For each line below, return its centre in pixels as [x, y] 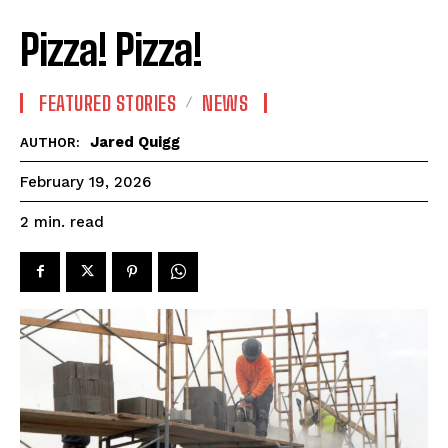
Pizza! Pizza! [111, 49]
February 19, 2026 [85, 182]
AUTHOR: [50, 142]
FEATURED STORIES [107, 102]
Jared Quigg [135, 141]
